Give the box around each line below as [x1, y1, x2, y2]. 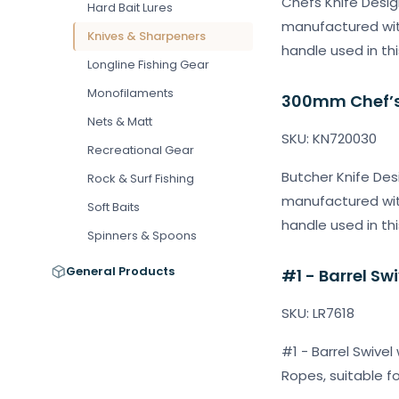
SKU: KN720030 [281, 129, 377, 148]
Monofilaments [87, 85, 174, 102]
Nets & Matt [87, 113, 152, 130]
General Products [66, 263, 175, 280]
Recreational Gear [87, 142, 194, 159]
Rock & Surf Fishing [87, 170, 194, 187]
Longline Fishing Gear [87, 56, 209, 73]
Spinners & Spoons [87, 227, 197, 244]
